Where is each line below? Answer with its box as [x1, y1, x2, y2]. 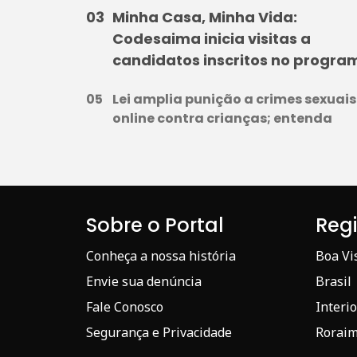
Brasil [316, 272, 351, 290]
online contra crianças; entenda [112, 108, 332, 127]
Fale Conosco [86, 297, 163, 316]
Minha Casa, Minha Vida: [112, 6, 297, 27]
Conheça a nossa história [86, 246, 236, 265]
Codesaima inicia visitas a [112, 28, 311, 49]
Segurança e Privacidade [86, 323, 232, 341]
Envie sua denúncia [86, 272, 202, 290]
